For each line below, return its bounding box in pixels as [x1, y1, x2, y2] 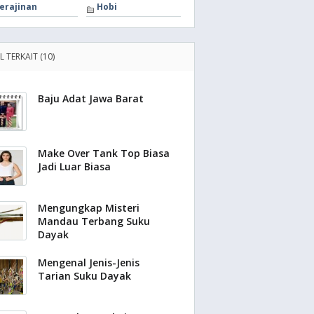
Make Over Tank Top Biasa [38, 146, 170, 160]
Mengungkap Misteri [38, 201, 139, 214]
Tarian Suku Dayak [38, 269, 131, 282]
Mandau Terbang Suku [38, 214, 150, 228]
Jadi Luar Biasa [38, 160, 111, 173]
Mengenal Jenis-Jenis [38, 256, 139, 269]
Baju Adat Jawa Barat [38, 92, 144, 105]
